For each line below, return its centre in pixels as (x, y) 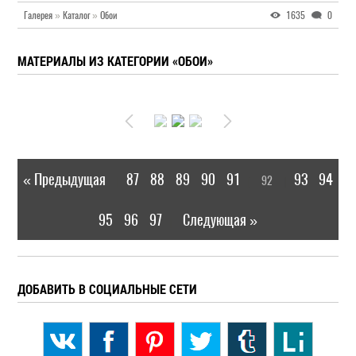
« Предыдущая (64, 179)
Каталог (77, 15)
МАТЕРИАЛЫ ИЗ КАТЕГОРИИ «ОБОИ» (116, 61)
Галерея (39, 15)
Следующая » (220, 220)
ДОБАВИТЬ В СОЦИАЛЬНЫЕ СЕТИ (108, 289)
